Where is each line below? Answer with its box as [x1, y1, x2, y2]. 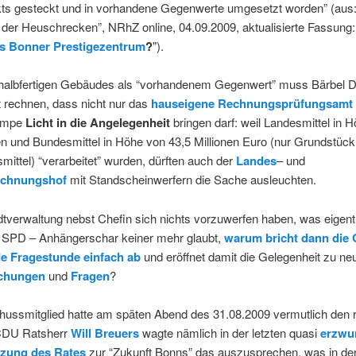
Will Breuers [70, 324, 139, 342]
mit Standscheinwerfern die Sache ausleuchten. [69, 171, 316, 188]
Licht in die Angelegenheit [25, 114, 170, 132]
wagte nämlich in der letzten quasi [138, 324, 320, 342]
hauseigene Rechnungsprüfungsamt [150, 95, 353, 113]
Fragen [70, 266, 110, 284]
